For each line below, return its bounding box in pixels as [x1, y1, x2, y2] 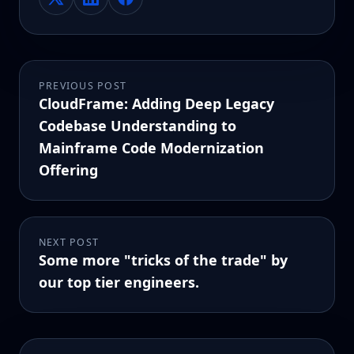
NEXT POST [39, 235, 100, 250]
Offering [39, 160, 98, 180]
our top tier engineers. [39, 273, 199, 292]
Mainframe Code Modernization [39, 138, 264, 158]
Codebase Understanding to [39, 116, 236, 136]
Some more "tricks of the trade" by [39, 250, 288, 270]
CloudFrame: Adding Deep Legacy [39, 94, 274, 114]
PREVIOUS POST [39, 79, 127, 93]
